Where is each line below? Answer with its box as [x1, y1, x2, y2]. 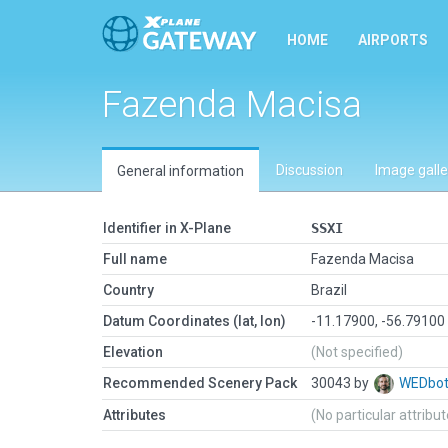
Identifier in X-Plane [103, 220, 231, 236]
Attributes [103, 407, 166, 423]
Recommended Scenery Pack [103, 375, 297, 391]
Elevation [103, 344, 163, 360]
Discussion [276, 162, 343, 178]
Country [103, 282, 154, 298]
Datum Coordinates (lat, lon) [103, 313, 286, 329]
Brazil [311, 282, 347, 298]
